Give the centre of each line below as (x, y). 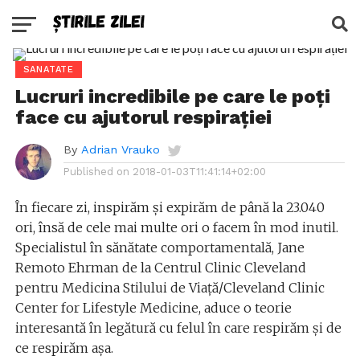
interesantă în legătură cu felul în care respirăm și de (178, 328)
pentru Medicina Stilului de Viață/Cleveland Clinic (170, 288)
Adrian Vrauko (120, 149)
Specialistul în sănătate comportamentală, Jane (160, 247)
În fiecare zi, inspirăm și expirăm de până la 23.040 (170, 207)
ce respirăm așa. (64, 348)
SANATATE (49, 70)
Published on (96, 172)
